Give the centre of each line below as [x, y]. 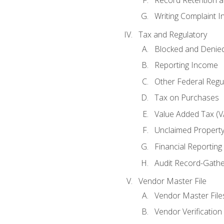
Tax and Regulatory [172, 35]
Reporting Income [186, 65]
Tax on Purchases [186, 98]
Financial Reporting [188, 146]
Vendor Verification [188, 212]
